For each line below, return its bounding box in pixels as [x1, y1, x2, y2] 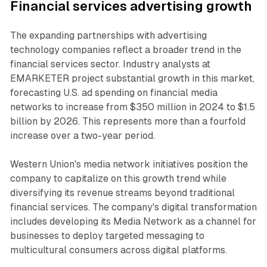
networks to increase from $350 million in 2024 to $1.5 [10, 101, 255, 113]
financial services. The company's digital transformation [10, 201, 257, 213]
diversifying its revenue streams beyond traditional [10, 187, 235, 199]
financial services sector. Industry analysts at [10, 58, 210, 70]
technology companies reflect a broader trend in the [10, 44, 241, 56]
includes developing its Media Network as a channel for [10, 216, 256, 228]
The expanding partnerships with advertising [10, 30, 207, 42]
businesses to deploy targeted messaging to [10, 230, 204, 242]
